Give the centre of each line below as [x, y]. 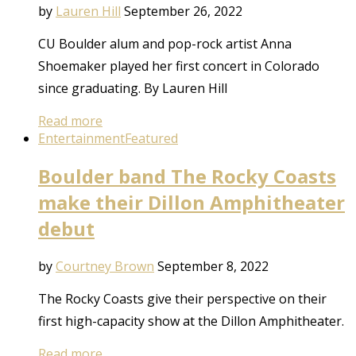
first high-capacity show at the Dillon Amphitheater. [191, 321]
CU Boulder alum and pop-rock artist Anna [165, 44]
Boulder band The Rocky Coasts [187, 176]
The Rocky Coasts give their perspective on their [182, 298]
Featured [151, 138]
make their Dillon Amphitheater [192, 202]
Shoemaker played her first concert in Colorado [179, 66]
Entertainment [81, 138]
